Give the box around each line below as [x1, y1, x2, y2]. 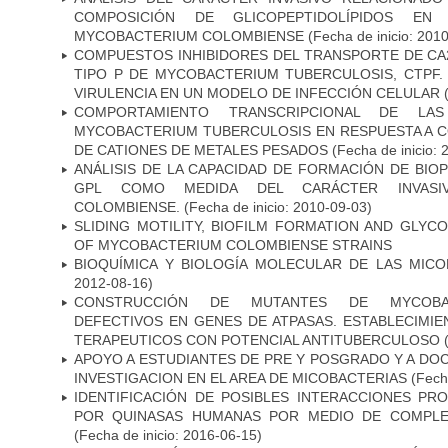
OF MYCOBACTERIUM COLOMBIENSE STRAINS [74, 236, 392, 253]
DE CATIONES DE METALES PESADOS [74, 141, 328, 158]
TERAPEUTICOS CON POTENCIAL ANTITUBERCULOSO [74, 331, 440, 348]
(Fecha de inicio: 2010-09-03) [180, 198, 372, 215]
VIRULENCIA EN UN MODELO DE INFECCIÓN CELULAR [74, 84, 440, 101]
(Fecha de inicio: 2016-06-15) [74, 426, 262, 443]
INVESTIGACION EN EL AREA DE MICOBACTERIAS [74, 369, 407, 386]
